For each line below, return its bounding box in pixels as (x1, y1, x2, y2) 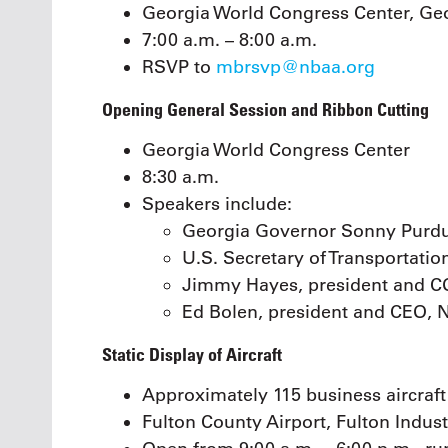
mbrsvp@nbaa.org (216, 56, 375, 79)
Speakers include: (142, 193, 292, 216)
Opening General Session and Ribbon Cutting (102, 97, 429, 120)
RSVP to (142, 56, 216, 79)
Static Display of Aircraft (102, 342, 282, 365)
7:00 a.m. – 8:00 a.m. (142, 29, 317, 52)
